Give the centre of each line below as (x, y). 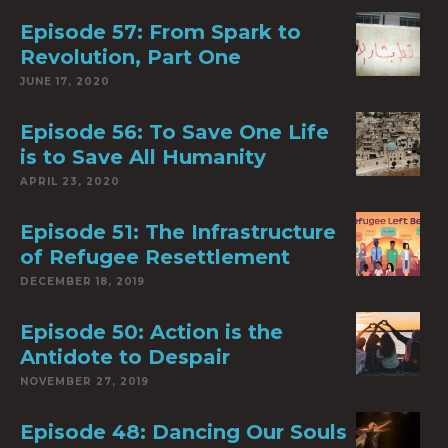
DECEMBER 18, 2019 (82, 281)
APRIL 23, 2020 (70, 181)
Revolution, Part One (130, 57)
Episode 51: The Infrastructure (178, 232)
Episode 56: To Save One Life (174, 132)
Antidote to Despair (125, 357)
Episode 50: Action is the (151, 332)
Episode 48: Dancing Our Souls (183, 432)
